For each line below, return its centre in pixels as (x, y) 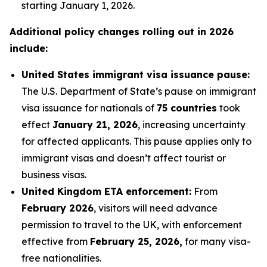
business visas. (54, 175)
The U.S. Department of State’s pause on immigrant (139, 91)
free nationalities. (61, 258)
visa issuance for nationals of (89, 108)
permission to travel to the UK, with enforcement (132, 225)
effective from (56, 241)
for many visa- (217, 241)
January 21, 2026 (95, 125)
